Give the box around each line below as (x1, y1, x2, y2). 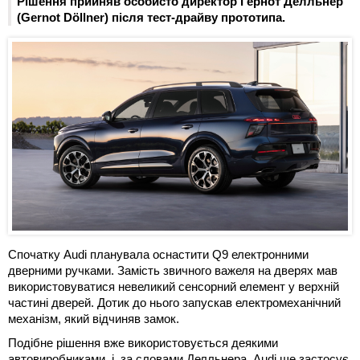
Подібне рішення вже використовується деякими (8, 336, 278, 350)
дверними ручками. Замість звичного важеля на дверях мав (8, 264, 337, 278)
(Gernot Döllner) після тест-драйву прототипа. (17, 10, 285, 24)
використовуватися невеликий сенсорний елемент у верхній (8, 280, 339, 294)
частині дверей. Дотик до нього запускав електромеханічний (8, 296, 341, 310)
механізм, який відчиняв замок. (8, 312, 179, 326)
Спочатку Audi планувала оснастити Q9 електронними (8, 247, 309, 262)
